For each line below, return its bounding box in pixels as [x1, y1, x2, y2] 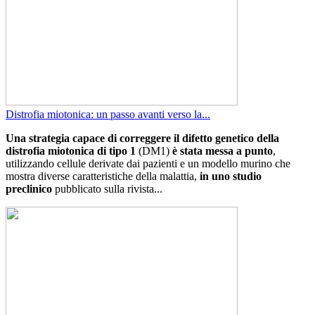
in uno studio [200, 169, 262, 182]
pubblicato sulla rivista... [52, 182, 162, 195]
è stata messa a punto [172, 144, 273, 157]
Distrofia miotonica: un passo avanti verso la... [6, 108, 210, 120]
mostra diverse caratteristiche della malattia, [6, 169, 200, 182]
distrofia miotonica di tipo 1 [6, 144, 136, 157]
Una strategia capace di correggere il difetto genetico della [6, 131, 279, 144]
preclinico [6, 182, 52, 195]
